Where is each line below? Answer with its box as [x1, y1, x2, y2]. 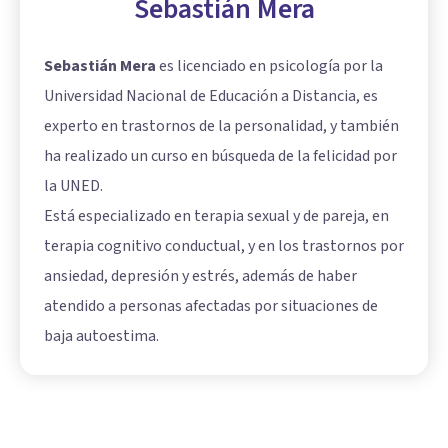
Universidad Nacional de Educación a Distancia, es [44, 84, 378, 107]
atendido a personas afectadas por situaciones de [44, 294, 378, 317]
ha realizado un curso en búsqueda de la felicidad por [44, 144, 397, 167]
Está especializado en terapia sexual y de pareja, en [44, 204, 389, 227]
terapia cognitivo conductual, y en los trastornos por [44, 234, 404, 257]
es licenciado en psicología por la [156, 54, 383, 77]
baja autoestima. [44, 324, 159, 347]
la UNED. [44, 174, 103, 197]
